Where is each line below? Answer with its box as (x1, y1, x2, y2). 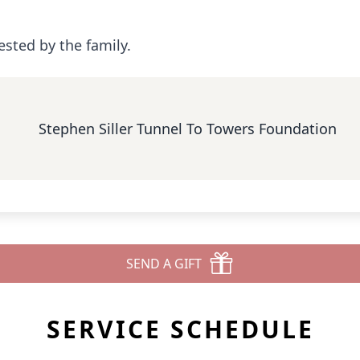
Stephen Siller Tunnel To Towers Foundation (38, 119, 337, 138)
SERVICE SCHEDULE (46, 313, 314, 346)
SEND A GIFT (126, 255, 202, 272)
